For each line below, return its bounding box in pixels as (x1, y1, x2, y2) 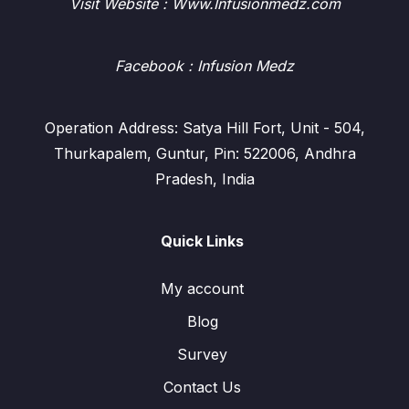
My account (161, 279, 244, 298)
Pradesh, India (154, 170, 255, 188)
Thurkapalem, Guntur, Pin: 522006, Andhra (53, 144, 356, 163)
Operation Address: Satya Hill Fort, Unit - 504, (44, 119, 365, 137)
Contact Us (163, 378, 241, 396)
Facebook (115, 57, 184, 75)
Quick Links (161, 232, 244, 250)
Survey (177, 345, 227, 363)
